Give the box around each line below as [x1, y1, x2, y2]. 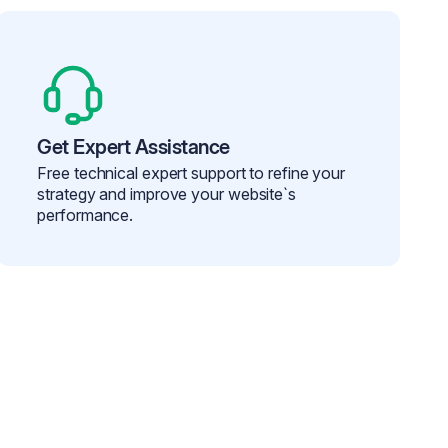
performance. [37, 205, 134, 226]
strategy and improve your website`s [37, 184, 296, 205]
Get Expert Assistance [37, 135, 230, 160]
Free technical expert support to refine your [37, 163, 346, 184]
